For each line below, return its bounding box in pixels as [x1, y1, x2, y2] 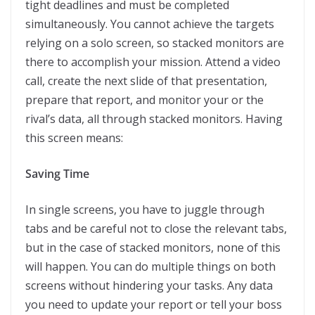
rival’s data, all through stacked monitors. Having [25, 111, 283, 127]
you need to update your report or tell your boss [25, 297, 282, 313]
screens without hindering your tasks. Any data [25, 278, 273, 294]
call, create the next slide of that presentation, [25, 73, 267, 89]
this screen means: [25, 130, 123, 146]
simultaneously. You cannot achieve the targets [25, 16, 274, 32]
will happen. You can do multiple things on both [25, 259, 276, 275]
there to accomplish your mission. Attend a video [25, 54, 281, 70]
